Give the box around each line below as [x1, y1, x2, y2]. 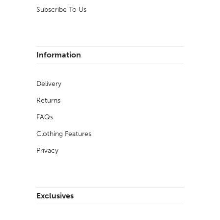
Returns [36, 96, 60, 105]
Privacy [36, 146, 58, 155]
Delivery [36, 80, 61, 88]
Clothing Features [36, 130, 91, 138]
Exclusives [36, 191, 74, 201]
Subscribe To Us [36, 5, 86, 14]
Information [36, 50, 81, 60]
